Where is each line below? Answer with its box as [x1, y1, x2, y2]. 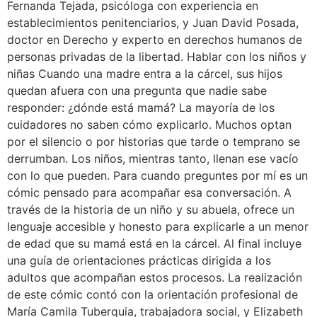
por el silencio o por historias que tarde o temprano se [7, 134, 300, 149]
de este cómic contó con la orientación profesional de [7, 287, 298, 301]
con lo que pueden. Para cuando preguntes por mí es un [7, 168, 308, 183]
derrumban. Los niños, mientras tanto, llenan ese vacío [7, 151, 299, 166]
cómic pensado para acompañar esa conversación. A [7, 185, 292, 200]
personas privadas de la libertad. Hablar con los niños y [7, 49, 306, 64]
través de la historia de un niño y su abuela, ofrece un [7, 202, 294, 217]
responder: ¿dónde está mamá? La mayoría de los [7, 100, 275, 115]
